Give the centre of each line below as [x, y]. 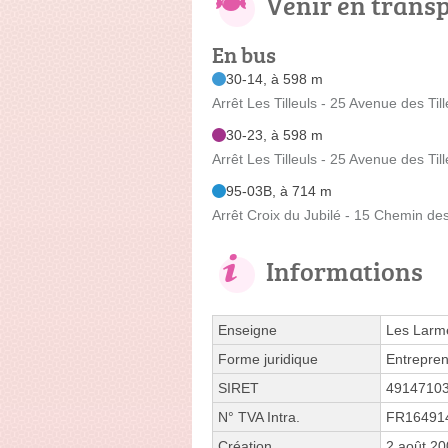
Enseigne [247, 329]
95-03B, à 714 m [279, 190]
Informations [344, 270]
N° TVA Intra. [259, 416]
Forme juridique [268, 358]
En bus [244, 54]
